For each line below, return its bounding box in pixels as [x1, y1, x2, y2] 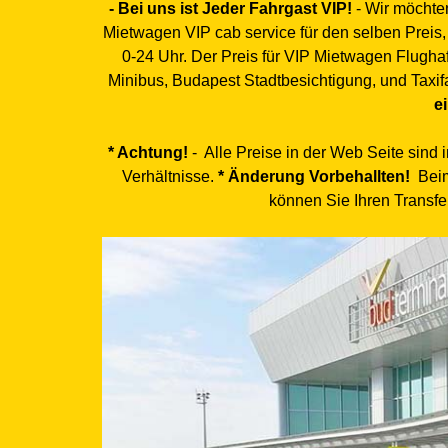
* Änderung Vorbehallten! [217, 168, 410, 185]
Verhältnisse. [121, 168, 218, 185]
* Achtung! [107, 144, 188, 161]
